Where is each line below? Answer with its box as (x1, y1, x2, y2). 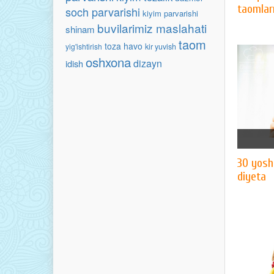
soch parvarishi (65, 4, 140, 20)
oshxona (86, 53, 131, 71)
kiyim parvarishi (143, 7, 198, 19)
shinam (65, 23, 95, 35)
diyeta (237, 169, 266, 183)
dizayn (133, 56, 162, 70)
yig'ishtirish (65, 41, 102, 51)
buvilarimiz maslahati (97, 20, 207, 36)
